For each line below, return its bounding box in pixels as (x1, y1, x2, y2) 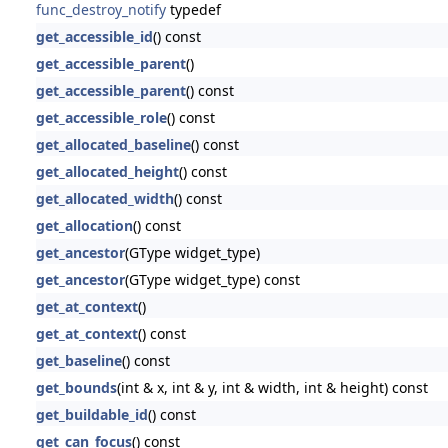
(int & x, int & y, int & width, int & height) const (116, 377, 428, 397)
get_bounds (35, 377, 117, 397)
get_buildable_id (35, 404, 148, 424)
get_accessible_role (35, 107, 167, 127)
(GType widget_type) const (124, 269, 300, 289)
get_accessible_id (35, 26, 153, 46)
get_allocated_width (35, 188, 174, 208)
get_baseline (35, 350, 122, 370)
